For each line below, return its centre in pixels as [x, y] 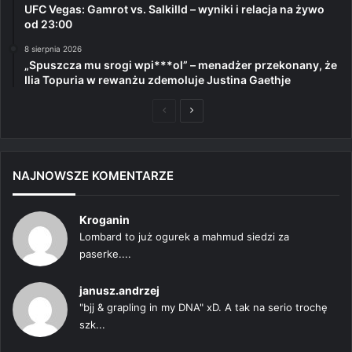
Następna [214, 109]
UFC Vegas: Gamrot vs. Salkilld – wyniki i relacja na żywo [174, 9]
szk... [92, 324]
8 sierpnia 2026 [53, 48]
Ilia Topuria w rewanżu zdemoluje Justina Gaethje [158, 79]
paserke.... [105, 253]
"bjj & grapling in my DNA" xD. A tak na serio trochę [203, 307]
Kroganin [104, 219]
